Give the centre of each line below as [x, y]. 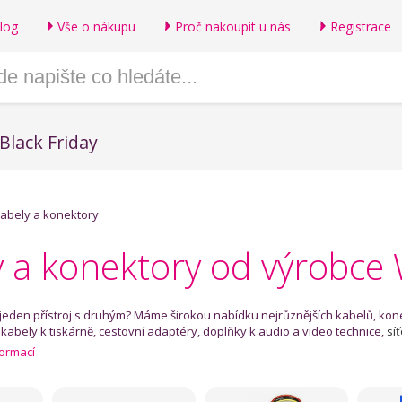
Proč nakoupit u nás [233, 26]
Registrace [361, 26]
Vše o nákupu [96, 26]
